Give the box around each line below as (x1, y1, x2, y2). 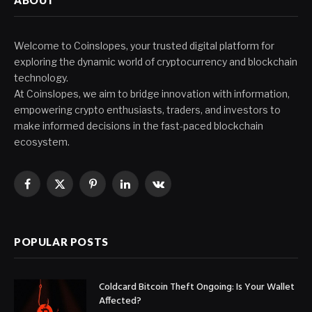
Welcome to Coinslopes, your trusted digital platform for (14, 39, 274, 52)
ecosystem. (14, 135, 70, 148)
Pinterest (91, 184, 136, 196)
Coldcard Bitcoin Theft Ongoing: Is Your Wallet (99, 279, 295, 295)
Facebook (26, 184, 73, 196)
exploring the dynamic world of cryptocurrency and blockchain (14, 55, 297, 68)
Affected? (99, 292, 141, 309)
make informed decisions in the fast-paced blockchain (14, 119, 263, 132)
